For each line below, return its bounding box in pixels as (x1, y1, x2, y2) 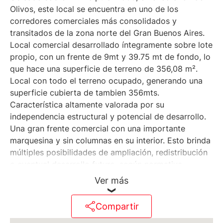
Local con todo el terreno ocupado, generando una (10, 76, 203, 86)
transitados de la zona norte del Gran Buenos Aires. (10, 28, 205, 38)
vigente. (10, 171, 40, 182)
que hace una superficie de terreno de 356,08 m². (10, 64, 198, 74)
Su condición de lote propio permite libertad (10, 207, 178, 218)
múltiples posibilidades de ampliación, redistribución (10, 147, 208, 158)
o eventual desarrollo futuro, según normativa (10, 159, 182, 170)
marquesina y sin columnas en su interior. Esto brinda (10, 135, 211, 146)
